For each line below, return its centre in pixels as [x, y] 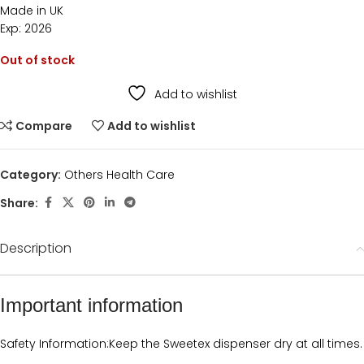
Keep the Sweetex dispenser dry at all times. [236, 344]
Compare [44, 126]
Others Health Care [119, 175]
